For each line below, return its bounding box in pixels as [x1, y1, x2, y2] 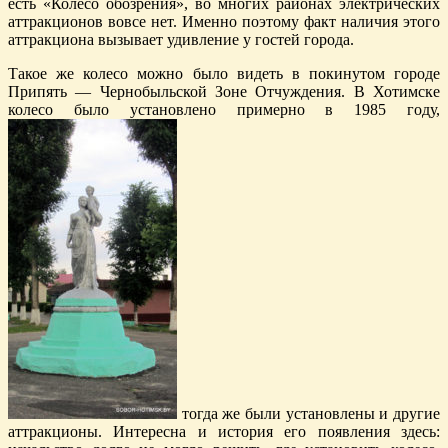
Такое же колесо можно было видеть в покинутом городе [8, 64, 440, 82]
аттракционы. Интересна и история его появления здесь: [8, 422, 440, 440]
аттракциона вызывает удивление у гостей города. [8, 30, 354, 48]
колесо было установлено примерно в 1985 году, [8, 100, 440, 118]
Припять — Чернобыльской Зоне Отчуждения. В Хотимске [8, 82, 440, 100]
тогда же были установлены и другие [177, 404, 440, 422]
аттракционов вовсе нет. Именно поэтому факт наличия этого [8, 12, 440, 30]
